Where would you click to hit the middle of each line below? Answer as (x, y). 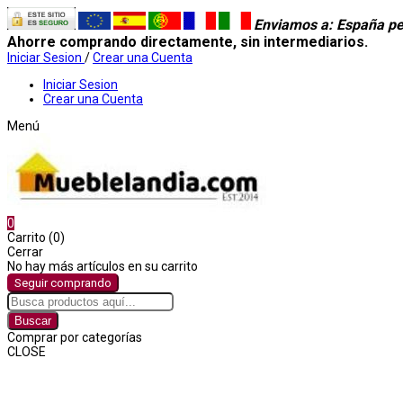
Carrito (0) (36, 237)
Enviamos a (291, 25)
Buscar (33, 321)
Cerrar (25, 252)
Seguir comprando (63, 283)
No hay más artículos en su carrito (103, 266)
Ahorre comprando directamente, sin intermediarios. (189, 42)
